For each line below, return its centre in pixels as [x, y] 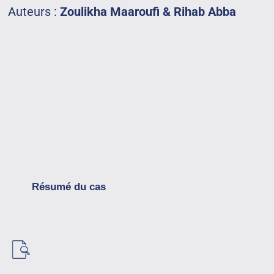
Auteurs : [33, 11]
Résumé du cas [68, 187]
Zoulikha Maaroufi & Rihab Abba [147, 11]
